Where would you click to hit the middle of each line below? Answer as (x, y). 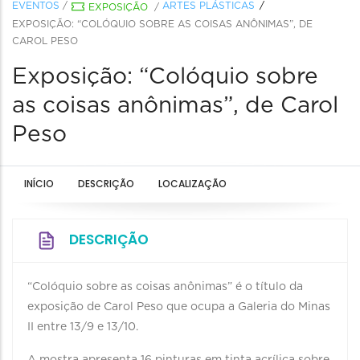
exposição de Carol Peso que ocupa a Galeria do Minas (179, 307)
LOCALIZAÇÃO (192, 184)
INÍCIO (39, 184)
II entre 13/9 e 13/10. (83, 327)
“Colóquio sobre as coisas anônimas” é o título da (165, 287)
